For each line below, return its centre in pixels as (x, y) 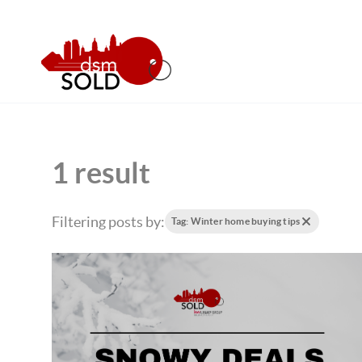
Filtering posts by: (108, 221)
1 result (101, 173)
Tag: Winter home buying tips (236, 221)
